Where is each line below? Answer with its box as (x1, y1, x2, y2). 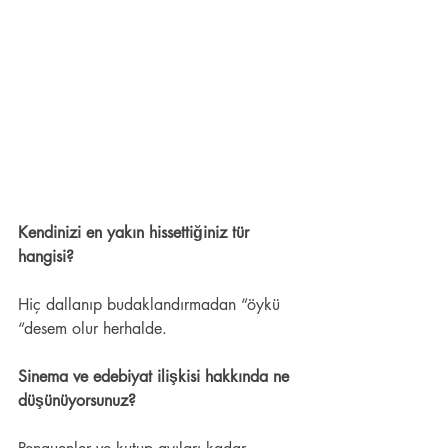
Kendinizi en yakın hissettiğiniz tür (18, 221, 254, 243)
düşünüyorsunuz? (18, 389, 141, 411)
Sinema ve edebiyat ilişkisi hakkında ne (18, 365, 294, 387)
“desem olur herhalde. (18, 317, 177, 339)
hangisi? (18, 245, 84, 267)
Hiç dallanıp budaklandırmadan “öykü (18, 293, 285, 315)
